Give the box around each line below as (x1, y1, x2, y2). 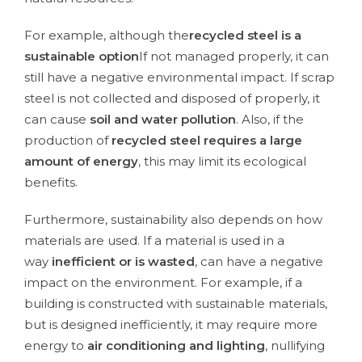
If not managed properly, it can (139, 48, 329, 65)
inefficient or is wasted (52, 254, 195, 270)
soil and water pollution (90, 112, 236, 128)
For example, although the (24, 27, 189, 44)
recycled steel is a (189, 27, 301, 44)
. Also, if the (236, 112, 304, 128)
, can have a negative (195, 254, 323, 270)
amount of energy (24, 154, 138, 170)
